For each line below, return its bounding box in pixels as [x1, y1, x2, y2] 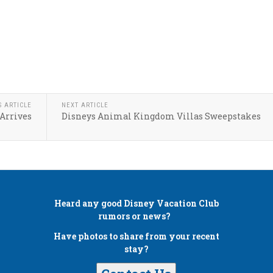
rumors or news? [98, 210, 175, 222]
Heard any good [54, 197, 124, 209]
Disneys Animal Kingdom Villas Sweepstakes [62, 110, 261, 122]
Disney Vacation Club [123, 197, 219, 209]
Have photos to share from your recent [53, 230, 219, 242]
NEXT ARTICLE [62, 101, 108, 109]
